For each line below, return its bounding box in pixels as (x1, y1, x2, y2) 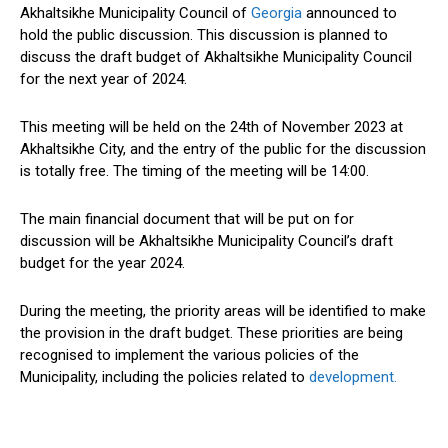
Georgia (247, 4, 302, 23)
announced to (302, 4, 397, 23)
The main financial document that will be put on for (20, 210, 354, 229)
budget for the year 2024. (20, 254, 185, 273)
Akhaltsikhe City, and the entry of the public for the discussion (20, 140, 426, 159)
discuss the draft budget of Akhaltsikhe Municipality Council (20, 48, 412, 67)
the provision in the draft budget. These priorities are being (20, 324, 403, 343)
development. (309, 368, 397, 387)
